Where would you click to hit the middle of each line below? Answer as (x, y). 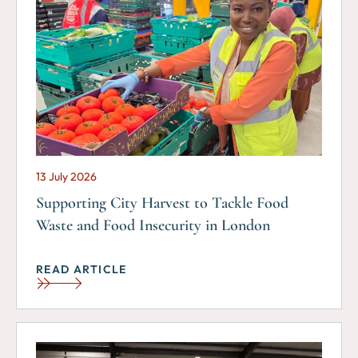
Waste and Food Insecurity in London (153, 226)
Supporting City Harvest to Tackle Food (162, 203)
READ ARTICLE (82, 270)
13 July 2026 (66, 177)
